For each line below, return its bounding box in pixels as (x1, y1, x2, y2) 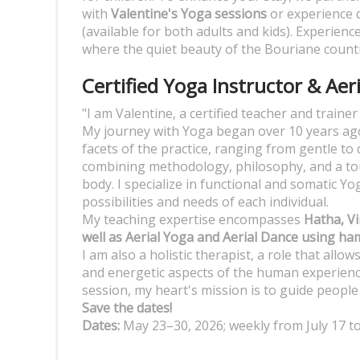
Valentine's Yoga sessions (111, 4, 267, 22)
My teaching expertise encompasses (82, 210, 301, 228)
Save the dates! (82, 298, 172, 317)
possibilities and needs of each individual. (82, 192, 329, 211)
